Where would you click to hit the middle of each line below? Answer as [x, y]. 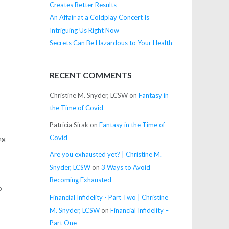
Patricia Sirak [69, 124]
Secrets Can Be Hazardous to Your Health [111, 43]
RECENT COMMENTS [90, 75]
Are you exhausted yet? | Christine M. [105, 155]
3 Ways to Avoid [125, 167]
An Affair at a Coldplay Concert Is [99, 17]
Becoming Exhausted [80, 180]
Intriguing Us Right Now [84, 30]
